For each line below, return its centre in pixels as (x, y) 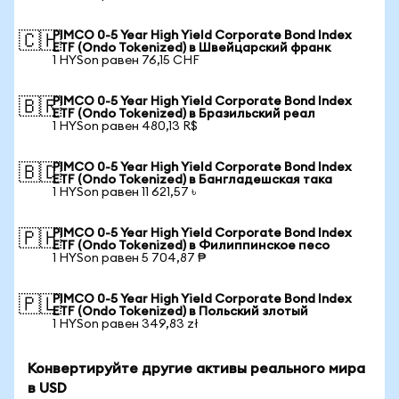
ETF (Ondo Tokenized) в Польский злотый (180, 312)
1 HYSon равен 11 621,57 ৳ (124, 192)
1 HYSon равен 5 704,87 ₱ (129, 258)
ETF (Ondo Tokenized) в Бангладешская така (192, 180)
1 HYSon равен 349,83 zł (126, 324)
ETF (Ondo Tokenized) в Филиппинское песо (191, 246)
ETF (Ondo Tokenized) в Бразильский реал (184, 114)
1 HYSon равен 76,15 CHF (126, 61)
